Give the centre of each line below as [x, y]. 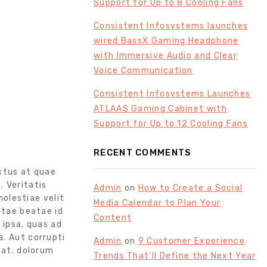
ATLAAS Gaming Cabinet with [160, 108]
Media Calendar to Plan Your [157, 203]
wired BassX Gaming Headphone [166, 41]
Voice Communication [143, 70]
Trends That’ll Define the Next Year [175, 256]
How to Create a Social [190, 188]
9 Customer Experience [192, 241]
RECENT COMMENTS [143, 152]
